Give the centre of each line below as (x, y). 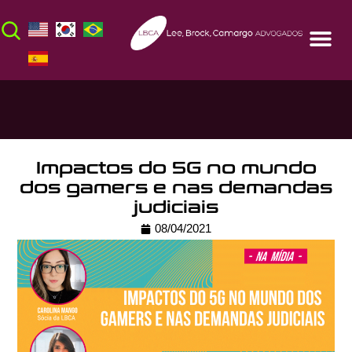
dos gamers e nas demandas (176, 188)
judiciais (176, 208)
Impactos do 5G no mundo (176, 169)
